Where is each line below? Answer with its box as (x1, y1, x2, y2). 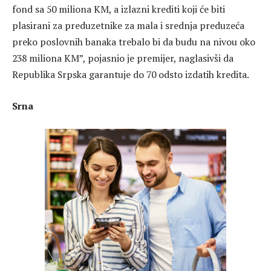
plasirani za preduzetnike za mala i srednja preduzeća (12, 19, 244, 33)
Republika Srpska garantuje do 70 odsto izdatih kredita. (12, 68, 249, 82)
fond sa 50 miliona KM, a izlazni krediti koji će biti (12, 2, 225, 16)
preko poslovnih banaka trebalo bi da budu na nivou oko (12, 35, 255, 49)
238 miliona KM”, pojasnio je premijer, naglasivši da (12, 51, 233, 65)
